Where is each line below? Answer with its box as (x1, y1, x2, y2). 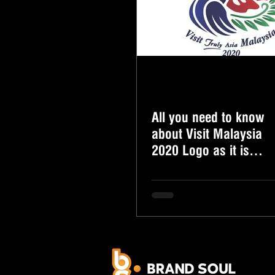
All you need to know (152, 109, 264, 125)
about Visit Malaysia (152, 126, 262, 142)
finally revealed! (152, 159, 237, 175)
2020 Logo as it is (152, 142, 249, 158)
